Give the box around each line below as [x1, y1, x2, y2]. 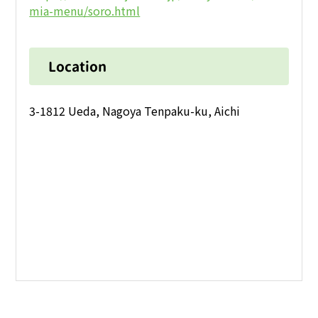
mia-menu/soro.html [29, 1, 141, 19]
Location [48, 56, 107, 76]
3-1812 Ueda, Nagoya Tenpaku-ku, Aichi [29, 102, 241, 120]
